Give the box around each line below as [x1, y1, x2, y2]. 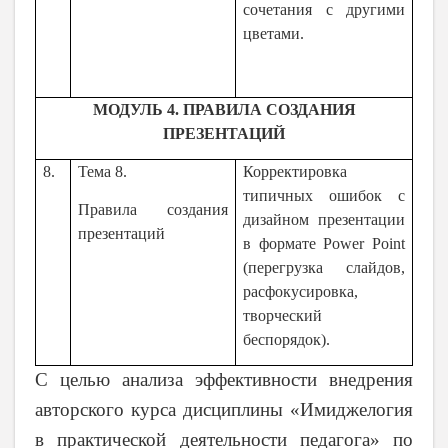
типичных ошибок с [243, 187, 405, 205]
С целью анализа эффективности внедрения [35, 369, 413, 391]
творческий [243, 307, 323, 325]
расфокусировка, [243, 283, 359, 301]
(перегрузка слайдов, [243, 259, 405, 277]
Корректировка [243, 163, 348, 181]
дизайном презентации [243, 211, 405, 229]
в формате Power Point [243, 235, 405, 253]
